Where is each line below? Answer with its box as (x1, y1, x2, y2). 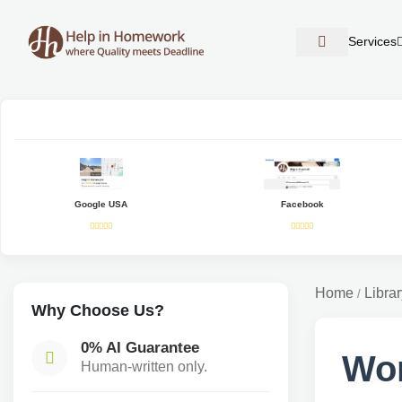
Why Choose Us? (31, 301, 164, 319)
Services (348, 35, 398, 48)
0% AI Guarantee (81, 338, 199, 356)
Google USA (74, 199, 128, 209)
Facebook (280, 199, 324, 209)
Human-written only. (81, 359, 207, 374)
